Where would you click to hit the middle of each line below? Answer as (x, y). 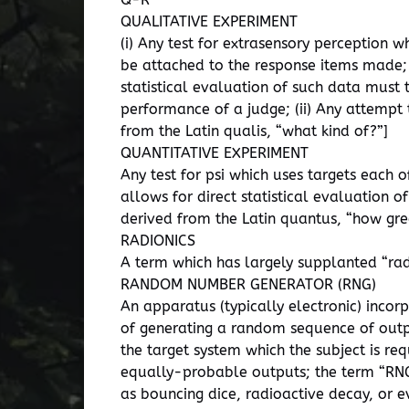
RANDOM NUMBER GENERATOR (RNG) (248, 284)
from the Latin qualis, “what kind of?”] (254, 131)
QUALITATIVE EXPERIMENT (209, 21)
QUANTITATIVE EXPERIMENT (215, 153)
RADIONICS (158, 241)
